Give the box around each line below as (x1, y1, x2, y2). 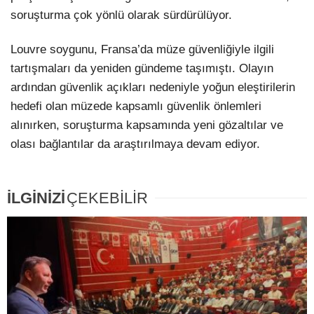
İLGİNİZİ (7, 189, 65, 207)
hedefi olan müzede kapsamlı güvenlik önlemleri (11, 100, 261, 114)
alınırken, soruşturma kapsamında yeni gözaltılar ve (11, 118, 283, 132)
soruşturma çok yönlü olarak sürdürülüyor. (11, 8, 232, 22)
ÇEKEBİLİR (67, 189, 148, 207)
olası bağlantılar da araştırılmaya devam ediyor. (11, 137, 260, 151)
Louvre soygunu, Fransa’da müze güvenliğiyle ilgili (11, 43, 274, 57)
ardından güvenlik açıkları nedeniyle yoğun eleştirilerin (11, 81, 295, 95)
